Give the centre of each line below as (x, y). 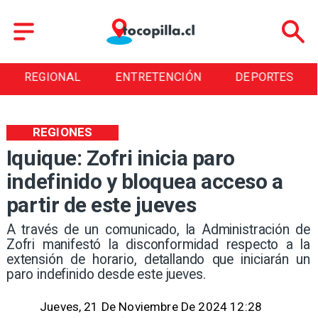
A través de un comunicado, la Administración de (158, 229)
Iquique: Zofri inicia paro (120, 158)
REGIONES (62, 132)
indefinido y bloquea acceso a (144, 182)
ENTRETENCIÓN (159, 77)
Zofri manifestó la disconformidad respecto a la (158, 244)
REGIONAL (53, 77)
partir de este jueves (101, 205)
